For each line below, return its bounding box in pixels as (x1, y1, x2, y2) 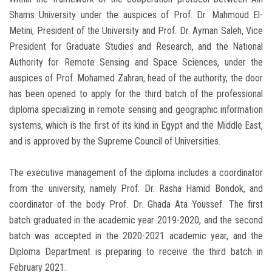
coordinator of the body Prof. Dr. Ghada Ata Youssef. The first (9, 198, 263, 210)
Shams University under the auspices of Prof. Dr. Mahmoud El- (9, 8, 263, 21)
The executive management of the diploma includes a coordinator (9, 166, 263, 178)
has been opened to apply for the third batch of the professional (9, 87, 263, 100)
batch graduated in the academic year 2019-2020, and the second (9, 214, 263, 226)
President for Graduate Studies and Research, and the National (9, 40, 263, 52)
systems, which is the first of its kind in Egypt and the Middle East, (9, 119, 263, 131)
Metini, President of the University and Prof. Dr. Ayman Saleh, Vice (9, 24, 263, 36)
